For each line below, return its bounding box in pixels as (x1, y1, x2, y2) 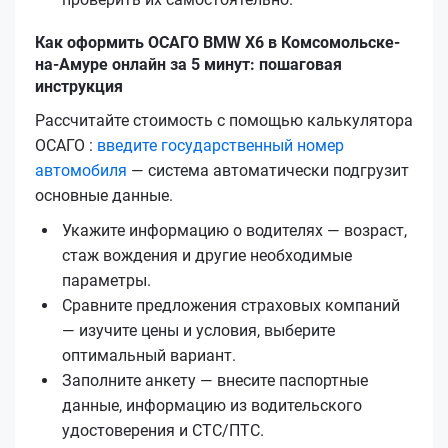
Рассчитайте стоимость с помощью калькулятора (35, 110, 413, 130)
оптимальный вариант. (62, 345, 236, 365)
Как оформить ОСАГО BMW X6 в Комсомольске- (35, 32, 400, 52)
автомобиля (35, 160, 127, 180)
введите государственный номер (97, 135, 344, 155)
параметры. (62, 270, 151, 290)
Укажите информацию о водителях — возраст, (62, 220, 407, 240)
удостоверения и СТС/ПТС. (62, 420, 264, 440)
